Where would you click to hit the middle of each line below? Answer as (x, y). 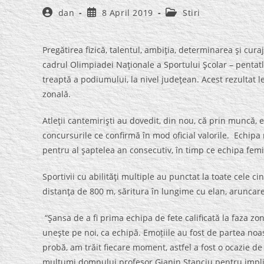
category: (185, 23)
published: (110, 23)
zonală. (57, 94)
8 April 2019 (127, 13)
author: (58, 23)
